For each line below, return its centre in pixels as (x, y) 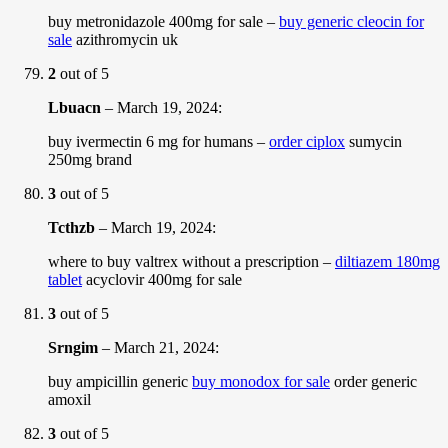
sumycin (373, 141)
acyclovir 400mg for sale (162, 279)
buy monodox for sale (261, 381)
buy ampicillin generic (120, 381)
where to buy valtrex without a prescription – (191, 261)
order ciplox (307, 141)
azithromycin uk (125, 39)
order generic (373, 381)
